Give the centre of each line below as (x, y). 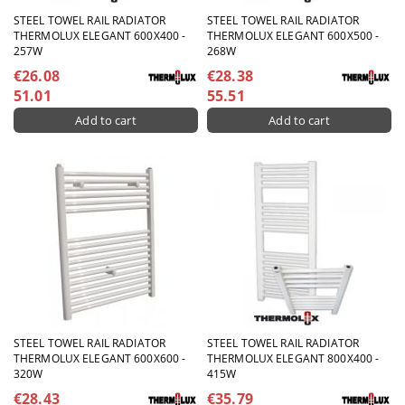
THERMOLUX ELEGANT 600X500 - (293, 36)
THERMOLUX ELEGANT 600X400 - (100, 36)
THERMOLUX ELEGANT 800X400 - (293, 358)
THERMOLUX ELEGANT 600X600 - (100, 358)
